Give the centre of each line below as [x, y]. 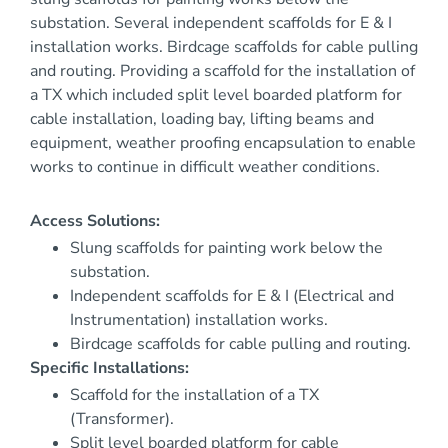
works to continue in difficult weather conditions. [205, 167]
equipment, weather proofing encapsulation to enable [223, 143]
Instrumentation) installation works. [199, 320]
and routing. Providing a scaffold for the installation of [222, 71]
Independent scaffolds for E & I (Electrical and [232, 296]
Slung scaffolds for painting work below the [226, 248]
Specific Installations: [109, 368]
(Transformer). [122, 419]
